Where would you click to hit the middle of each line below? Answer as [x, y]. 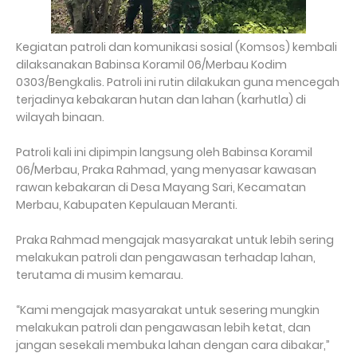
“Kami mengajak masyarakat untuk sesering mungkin [168, 310]
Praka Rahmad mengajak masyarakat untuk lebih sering [175, 240]
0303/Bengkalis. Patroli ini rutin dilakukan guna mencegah [178, 82]
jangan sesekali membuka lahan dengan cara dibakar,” [173, 345]
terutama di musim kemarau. [101, 275]
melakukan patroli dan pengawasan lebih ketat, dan [163, 328]
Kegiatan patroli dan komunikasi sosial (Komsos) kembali [177, 47]
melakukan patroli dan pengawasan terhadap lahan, [166, 257]
